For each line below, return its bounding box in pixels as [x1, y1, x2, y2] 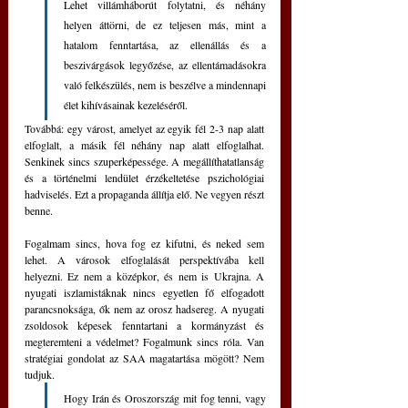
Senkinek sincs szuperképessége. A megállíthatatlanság [25, 154, 264, 168]
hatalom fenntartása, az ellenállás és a [64, 37, 266, 52]
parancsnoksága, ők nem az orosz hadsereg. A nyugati [25, 301, 264, 316]
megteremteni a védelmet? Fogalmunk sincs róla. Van [25, 334, 264, 349]
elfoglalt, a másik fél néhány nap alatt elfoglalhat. [25, 138, 264, 152]
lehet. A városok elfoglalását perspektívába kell [25, 252, 264, 267]
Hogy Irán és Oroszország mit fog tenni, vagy [64, 391, 266, 405]
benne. [25, 203, 53, 218]
